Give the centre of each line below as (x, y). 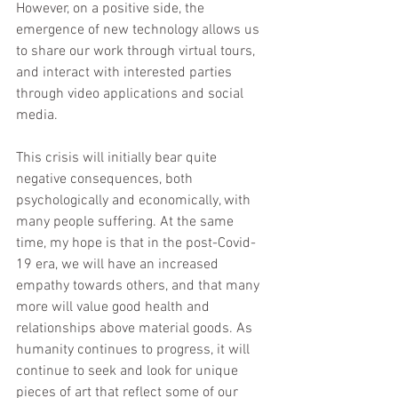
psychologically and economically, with (135, 201)
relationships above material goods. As (136, 329)
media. (40, 116)
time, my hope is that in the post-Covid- (136, 244)
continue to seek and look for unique (129, 372)
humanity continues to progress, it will (135, 350)
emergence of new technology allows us (139, 31)
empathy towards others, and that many (139, 287)
